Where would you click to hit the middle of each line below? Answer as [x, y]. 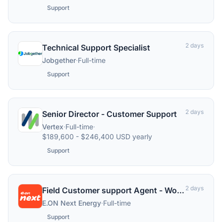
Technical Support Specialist [96, 48]
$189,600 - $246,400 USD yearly [97, 137]
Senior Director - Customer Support [110, 114]
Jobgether [59, 60]
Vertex [53, 127]
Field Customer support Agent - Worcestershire [181, 190]
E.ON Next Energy [72, 203]
